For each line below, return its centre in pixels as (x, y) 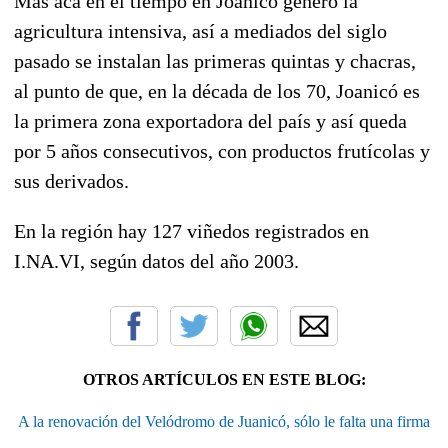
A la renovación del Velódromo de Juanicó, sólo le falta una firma (224, 421)
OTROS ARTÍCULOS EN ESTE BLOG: (224, 379)
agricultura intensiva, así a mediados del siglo (200, 30)
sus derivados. (71, 180)
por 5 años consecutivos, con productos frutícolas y (222, 150)
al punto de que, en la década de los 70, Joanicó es (217, 90)
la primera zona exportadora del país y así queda (210, 120)
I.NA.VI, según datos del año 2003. (156, 260)
